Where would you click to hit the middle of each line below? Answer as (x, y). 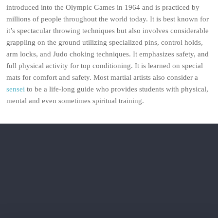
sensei (16, 89)
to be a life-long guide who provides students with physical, (117, 89)
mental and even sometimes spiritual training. (75, 101)
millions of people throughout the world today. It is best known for (108, 19)
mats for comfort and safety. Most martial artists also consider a (102, 77)
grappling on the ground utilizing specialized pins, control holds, (105, 42)
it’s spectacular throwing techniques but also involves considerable (108, 31)
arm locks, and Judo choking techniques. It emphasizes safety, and (108, 54)
